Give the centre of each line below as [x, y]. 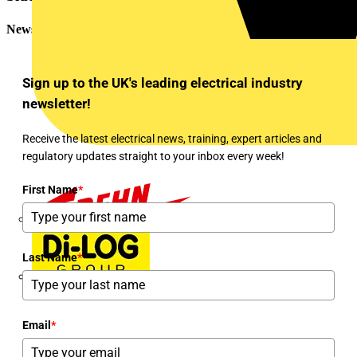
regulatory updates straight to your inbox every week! [153, 156]
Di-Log [172, 276]
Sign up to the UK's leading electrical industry [163, 82]
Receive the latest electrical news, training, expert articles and [172, 138]
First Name [50, 189]
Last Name [50, 257]
